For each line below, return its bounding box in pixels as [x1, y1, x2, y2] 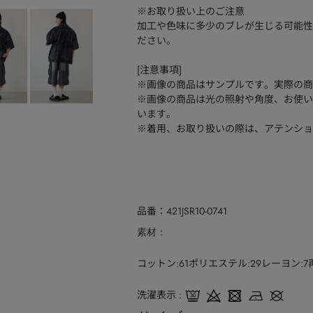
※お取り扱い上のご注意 [137, 4, 245, 18]
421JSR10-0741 [166, 204, 227, 218]
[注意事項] [137, 63, 182, 77]
